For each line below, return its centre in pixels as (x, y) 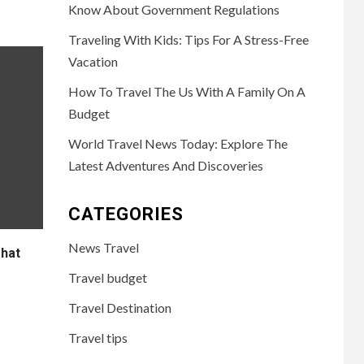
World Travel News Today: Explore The (178, 144)
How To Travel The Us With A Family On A (186, 92)
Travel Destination (119, 308)
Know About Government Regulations (173, 10)
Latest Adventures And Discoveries (165, 166)
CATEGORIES (126, 214)
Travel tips (97, 338)
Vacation (93, 62)
